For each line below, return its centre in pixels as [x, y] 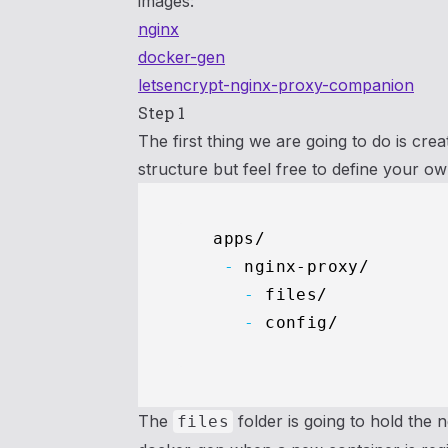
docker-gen [181, 57]
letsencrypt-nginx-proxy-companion [276, 85]
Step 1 [161, 112]
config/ [312, 322]
